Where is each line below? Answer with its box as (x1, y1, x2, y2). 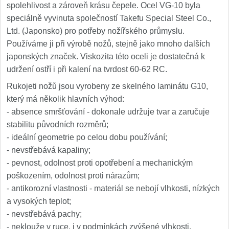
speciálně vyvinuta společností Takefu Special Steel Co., (7, 14, 211, 22)
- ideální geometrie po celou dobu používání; (7, 133, 167, 142)
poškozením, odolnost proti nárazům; (7, 171, 140, 180)
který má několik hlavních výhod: (7, 95, 124, 103)
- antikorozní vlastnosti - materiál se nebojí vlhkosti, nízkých (7, 184, 220, 193)
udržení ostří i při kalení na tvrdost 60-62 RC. (7, 65, 167, 74)
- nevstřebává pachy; (7, 210, 82, 218)
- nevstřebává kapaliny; (7, 146, 90, 154)
